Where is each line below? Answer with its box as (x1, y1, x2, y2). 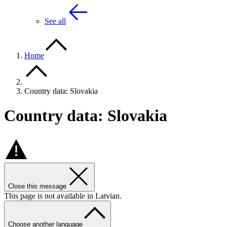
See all (45, 17, 66, 25)
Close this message (8, 182, 66, 190)
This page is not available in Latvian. (4, 191, 122, 200)
